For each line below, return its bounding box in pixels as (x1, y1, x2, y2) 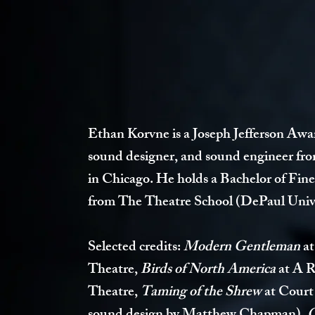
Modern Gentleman (184, 236, 300, 260)
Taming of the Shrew (141, 281, 264, 305)
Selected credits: (88, 236, 184, 260)
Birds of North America (141, 258, 278, 283)
